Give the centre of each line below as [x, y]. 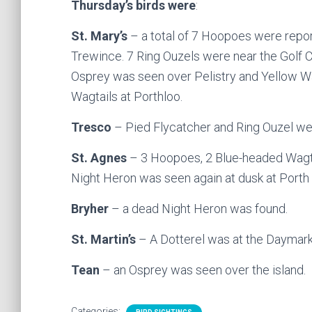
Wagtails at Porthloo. [127, 96]
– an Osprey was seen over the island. [203, 270]
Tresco [91, 127]
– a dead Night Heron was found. [198, 209]
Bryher [90, 209]
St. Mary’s [99, 36]
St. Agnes [99, 158]
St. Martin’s [103, 239]
